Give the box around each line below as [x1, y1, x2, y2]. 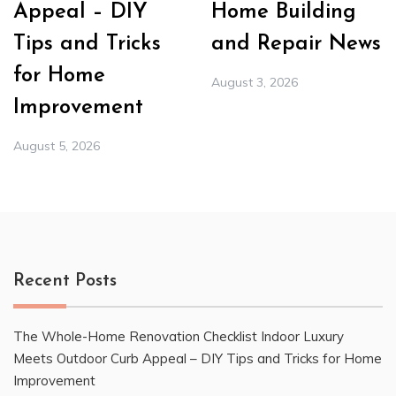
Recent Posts [13, 272, 117, 291]
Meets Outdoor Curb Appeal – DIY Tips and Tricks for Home [13, 350, 382, 368]
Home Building [211, 2, 356, 24]
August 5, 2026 [13, 138, 100, 155]
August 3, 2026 [211, 74, 298, 91]
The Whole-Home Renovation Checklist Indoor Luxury [13, 328, 344, 346]
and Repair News [211, 34, 381, 56]
